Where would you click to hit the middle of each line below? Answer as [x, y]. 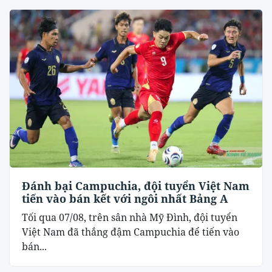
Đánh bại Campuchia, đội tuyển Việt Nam [136, 185]
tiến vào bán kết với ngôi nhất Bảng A [125, 198]
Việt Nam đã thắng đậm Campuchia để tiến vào [131, 232]
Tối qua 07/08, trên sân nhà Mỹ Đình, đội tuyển [130, 217]
